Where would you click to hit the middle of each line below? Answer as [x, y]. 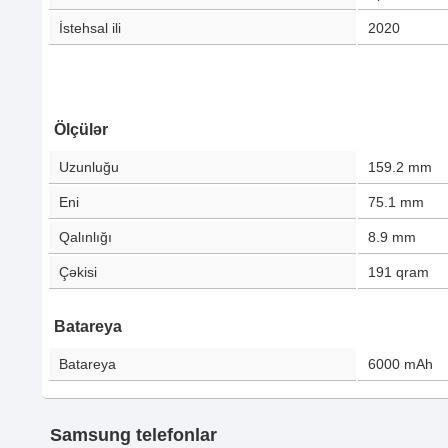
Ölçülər [81, 129]
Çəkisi [78, 272]
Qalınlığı [85, 237]
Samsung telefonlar [133, 435]
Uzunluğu [89, 167]
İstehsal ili [90, 28]
